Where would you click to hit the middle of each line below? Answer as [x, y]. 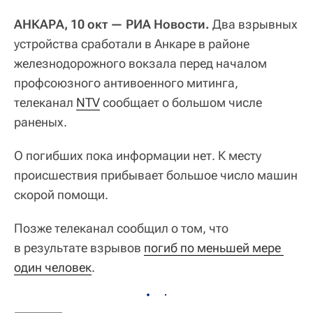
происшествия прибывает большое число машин [156, 175]
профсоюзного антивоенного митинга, [126, 83]
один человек [53, 268]
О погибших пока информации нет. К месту [138, 156]
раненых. [41, 122]
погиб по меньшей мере [212, 248]
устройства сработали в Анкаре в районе [132, 44]
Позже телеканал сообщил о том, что [121, 228]
